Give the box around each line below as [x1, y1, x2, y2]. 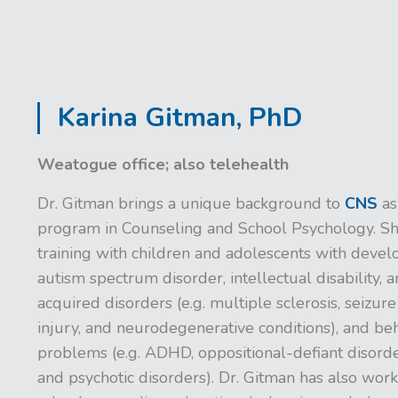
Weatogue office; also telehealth [37, 153, 289, 175]
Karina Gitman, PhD [58, 99, 302, 136]
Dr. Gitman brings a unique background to [37, 192, 345, 214]
